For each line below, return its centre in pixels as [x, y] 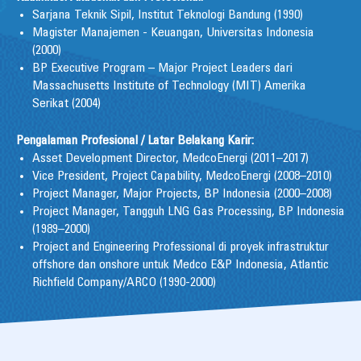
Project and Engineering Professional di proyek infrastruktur [180, 248]
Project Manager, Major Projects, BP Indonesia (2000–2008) [182, 195]
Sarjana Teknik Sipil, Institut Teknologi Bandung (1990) [168, 16]
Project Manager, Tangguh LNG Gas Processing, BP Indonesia [189, 212]
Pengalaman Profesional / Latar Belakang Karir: [135, 141]
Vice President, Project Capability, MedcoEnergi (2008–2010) [182, 177]
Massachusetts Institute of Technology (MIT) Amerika [169, 87]
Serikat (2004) [66, 104]
